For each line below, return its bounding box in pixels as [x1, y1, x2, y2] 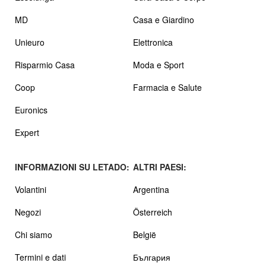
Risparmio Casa [15, 58, 75, 71]
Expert [15, 126, 39, 138]
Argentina [133, 183, 169, 195]
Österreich [133, 205, 172, 218]
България [133, 251, 170, 263]
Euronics [15, 103, 47, 116]
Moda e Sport [133, 58, 184, 71]
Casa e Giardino [133, 13, 194, 26]
